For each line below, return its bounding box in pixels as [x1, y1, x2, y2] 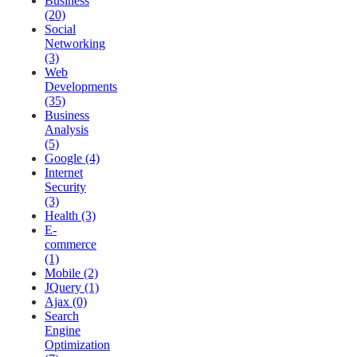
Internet [45, 166, 83, 180]
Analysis [45, 123, 88, 137]
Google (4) [45, 151, 100, 166]
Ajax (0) [45, 295, 87, 309]
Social [45, 22, 76, 37]
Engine [45, 324, 80, 338]
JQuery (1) [45, 280, 99, 295]
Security [45, 180, 86, 194]
